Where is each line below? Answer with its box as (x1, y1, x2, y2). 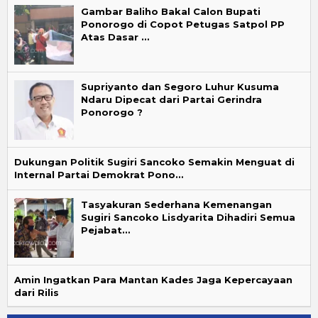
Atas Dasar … (81, 31, 149, 43)
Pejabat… (81, 224, 130, 236)
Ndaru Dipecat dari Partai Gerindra (81, 93, 262, 105)
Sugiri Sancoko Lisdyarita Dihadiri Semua (81, 211, 295, 223)
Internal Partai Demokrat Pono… (14, 168, 183, 180)
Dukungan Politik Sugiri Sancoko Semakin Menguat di (14, 155, 295, 168)
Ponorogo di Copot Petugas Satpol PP (81, 18, 285, 30)
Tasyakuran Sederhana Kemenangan (81, 198, 272, 210)
